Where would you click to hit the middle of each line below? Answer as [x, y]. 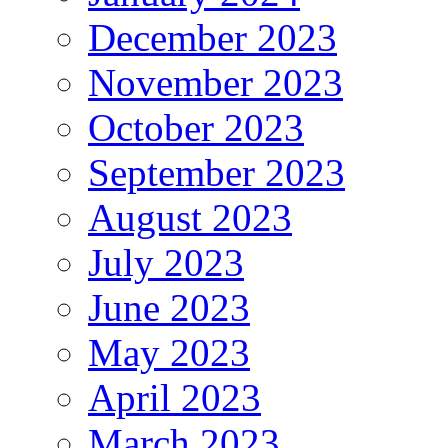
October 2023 [196, 128]
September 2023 [216, 173]
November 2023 [215, 83]
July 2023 [166, 263]
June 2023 [169, 308]
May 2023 [169, 353]
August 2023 [190, 218]
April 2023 [174, 398]
